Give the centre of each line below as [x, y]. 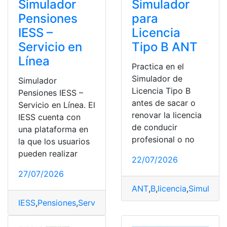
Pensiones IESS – [51, 92]
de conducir [155, 127]
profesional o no [163, 139]
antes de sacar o [164, 103]
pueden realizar [48, 153]
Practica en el [158, 66]
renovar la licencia [167, 115]
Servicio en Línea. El [57, 105]
